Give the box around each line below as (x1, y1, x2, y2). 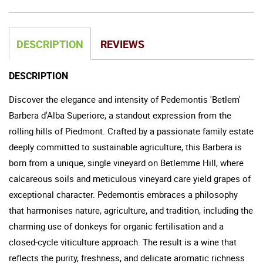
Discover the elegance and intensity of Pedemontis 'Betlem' (9, 93, 241, 105)
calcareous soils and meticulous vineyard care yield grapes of (9, 172, 251, 184)
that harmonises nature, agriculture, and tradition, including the (9, 204, 253, 216)
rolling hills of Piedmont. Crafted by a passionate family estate (9, 124, 254, 137)
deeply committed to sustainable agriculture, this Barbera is (9, 140, 242, 153)
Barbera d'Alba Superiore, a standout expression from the (9, 109, 231, 121)
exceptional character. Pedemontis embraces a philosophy (9, 188, 238, 200)
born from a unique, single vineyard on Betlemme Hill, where (9, 156, 244, 168)
